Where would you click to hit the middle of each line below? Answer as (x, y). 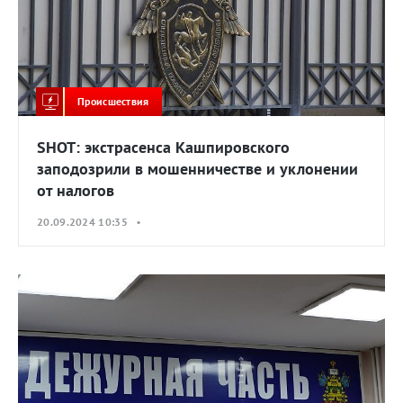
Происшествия (113, 101)
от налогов (76, 191)
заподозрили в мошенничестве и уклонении (197, 169)
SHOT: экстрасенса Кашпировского (163, 148)
